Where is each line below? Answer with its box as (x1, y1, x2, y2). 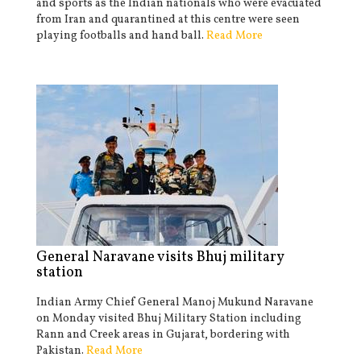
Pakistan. (36, 343, 84, 359)
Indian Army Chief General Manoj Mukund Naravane (36, 295, 313, 310)
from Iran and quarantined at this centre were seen (36, 12, 300, 27)
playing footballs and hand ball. (36, 28, 204, 44)
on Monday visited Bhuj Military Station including (36, 311, 301, 326)
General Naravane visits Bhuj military (36, 247, 284, 268)
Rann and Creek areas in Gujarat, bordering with (36, 327, 290, 342)
